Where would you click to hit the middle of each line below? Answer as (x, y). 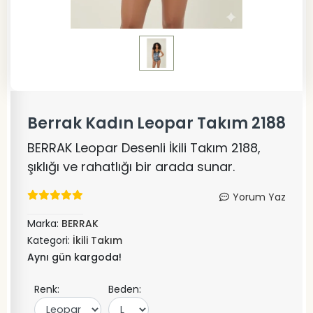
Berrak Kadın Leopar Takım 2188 (156, 123)
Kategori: (50, 240)
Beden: (125, 289)
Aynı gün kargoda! (74, 257)
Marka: (44, 224)
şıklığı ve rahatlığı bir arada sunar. (131, 167)
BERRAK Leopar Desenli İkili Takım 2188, (144, 148)
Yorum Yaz (259, 197)
